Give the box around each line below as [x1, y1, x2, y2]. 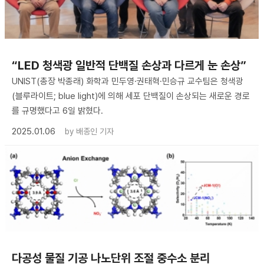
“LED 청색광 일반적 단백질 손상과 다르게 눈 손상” [12, 58, 246, 73]
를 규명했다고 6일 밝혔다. [12, 105, 103, 117]
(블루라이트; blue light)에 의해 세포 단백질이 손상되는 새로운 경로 [12, 91, 250, 102]
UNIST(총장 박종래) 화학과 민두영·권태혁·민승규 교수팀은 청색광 [12, 76, 243, 87]
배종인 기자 [76, 127, 114, 137]
